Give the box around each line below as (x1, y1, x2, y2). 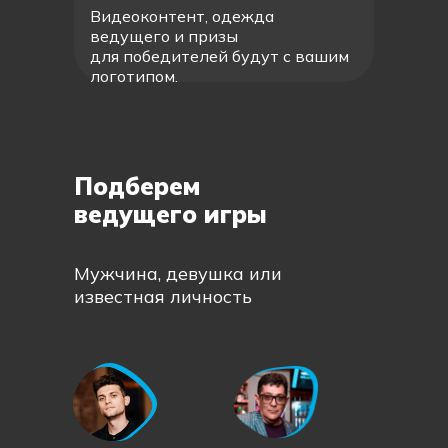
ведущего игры (74, 199, 267, 229)
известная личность (74, 285, 252, 308)
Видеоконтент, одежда (90, 6, 274, 26)
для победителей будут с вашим (90, 46, 349, 66)
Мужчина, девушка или (74, 262, 282, 285)
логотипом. (90, 66, 178, 86)
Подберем (74, 171, 200, 201)
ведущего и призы (90, 26, 238, 46)
